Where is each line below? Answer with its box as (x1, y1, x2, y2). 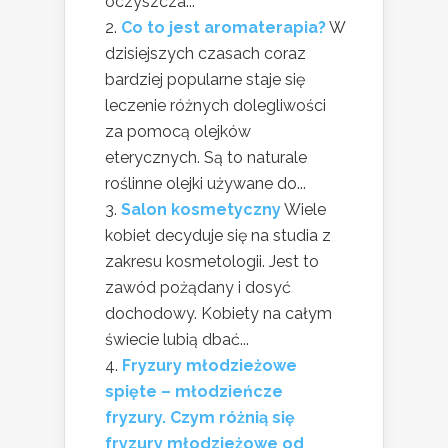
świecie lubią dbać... (105, 330, 249, 350)
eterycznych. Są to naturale (105, 148, 307, 168)
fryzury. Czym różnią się (105, 408, 295, 428)
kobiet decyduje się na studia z (105, 226, 331, 246)
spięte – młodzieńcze (105, 382, 283, 402)
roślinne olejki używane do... (105, 174, 306, 194)
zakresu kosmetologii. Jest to (105, 252, 319, 272)
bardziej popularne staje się (105, 70, 305, 90)
